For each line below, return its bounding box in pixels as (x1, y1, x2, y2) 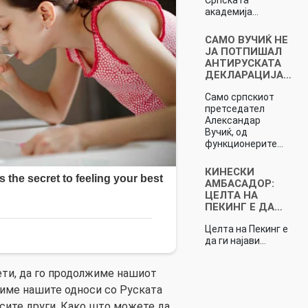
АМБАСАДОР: (204, 177, 274, 190)
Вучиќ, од (204, 126, 247, 137)
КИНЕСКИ (204, 165, 254, 178)
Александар (204, 114, 261, 126)
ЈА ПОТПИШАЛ (204, 45, 282, 58)
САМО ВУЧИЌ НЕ (204, 33, 288, 46)
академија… (204, 5, 258, 17)
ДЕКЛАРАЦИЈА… (204, 68, 291, 81)
